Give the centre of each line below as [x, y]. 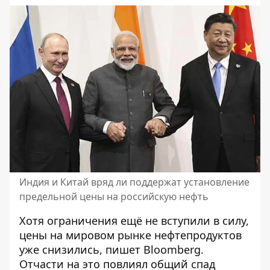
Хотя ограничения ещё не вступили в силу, [134, 220]
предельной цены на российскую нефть [114, 196]
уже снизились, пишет [80, 249]
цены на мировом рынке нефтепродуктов [130, 235]
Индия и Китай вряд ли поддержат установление [134, 182]
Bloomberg [172, 249]
